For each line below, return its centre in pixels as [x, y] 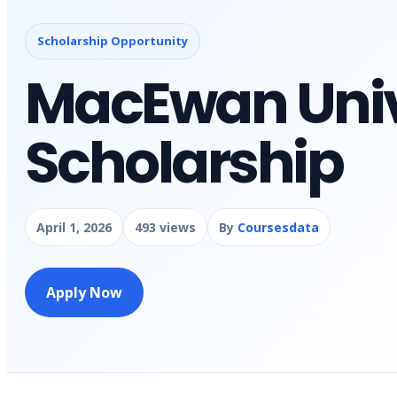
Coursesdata [278, 227]
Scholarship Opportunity [113, 41]
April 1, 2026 [74, 227]
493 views [165, 227]
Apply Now [84, 292]
